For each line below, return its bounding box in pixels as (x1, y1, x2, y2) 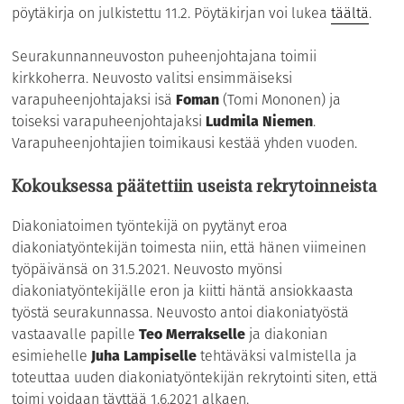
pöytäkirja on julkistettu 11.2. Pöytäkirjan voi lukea (12, 2, 332, 23)
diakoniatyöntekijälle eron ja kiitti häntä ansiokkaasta (12, 280, 354, 301)
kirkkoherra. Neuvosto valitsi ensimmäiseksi (12, 67, 293, 88)
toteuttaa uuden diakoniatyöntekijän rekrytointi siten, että (12, 366, 379, 388)
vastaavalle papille (12, 323, 140, 344)
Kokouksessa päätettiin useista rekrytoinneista (12, 179, 378, 197)
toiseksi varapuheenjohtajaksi (12, 110, 207, 132)
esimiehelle (12, 344, 92, 366)
